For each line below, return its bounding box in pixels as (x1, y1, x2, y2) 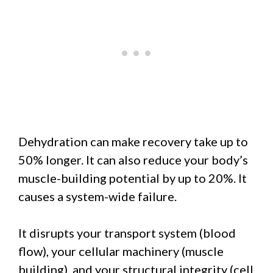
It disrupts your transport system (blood (18, 225, 236, 240)
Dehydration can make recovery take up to (18, 133, 248, 149)
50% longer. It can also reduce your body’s (18, 152, 248, 167)
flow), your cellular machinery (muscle (18, 243, 224, 258)
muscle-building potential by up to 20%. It (18, 170, 247, 185)
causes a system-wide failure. (18, 188, 177, 204)
